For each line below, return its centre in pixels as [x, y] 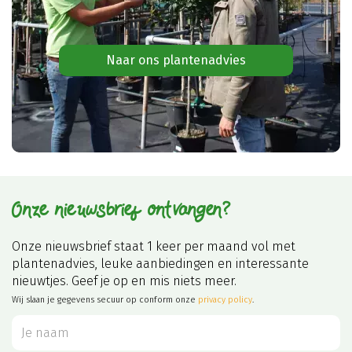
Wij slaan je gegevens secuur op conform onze [105, 299]
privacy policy [225, 299]
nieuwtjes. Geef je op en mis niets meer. [124, 280]
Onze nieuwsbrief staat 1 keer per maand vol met [154, 246]
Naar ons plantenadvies [176, 60]
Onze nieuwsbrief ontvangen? [122, 210]
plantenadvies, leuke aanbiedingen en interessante [160, 263]
